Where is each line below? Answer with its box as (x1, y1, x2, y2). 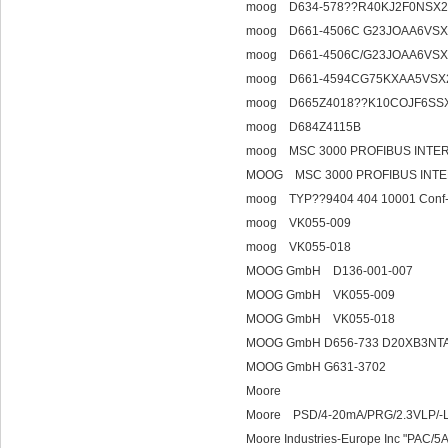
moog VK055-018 (246, 240, 351, 254)
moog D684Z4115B (246, 120, 361, 134)
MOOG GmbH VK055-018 (246, 312, 395, 326)
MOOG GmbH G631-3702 (246, 360, 386, 374)
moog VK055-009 (246, 216, 351, 230)
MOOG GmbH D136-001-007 (246, 264, 413, 278)
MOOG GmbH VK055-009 (246, 288, 395, 302)
